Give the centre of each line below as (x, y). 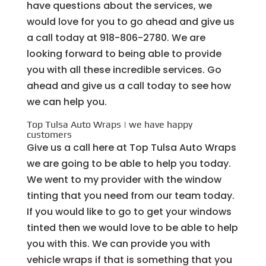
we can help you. (66, 102)
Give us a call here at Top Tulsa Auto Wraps (131, 147)
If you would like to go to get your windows (129, 211)
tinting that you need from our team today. (130, 195)
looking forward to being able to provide (124, 53)
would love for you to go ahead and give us (130, 21)
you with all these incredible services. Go (124, 69)
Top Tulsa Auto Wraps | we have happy (109, 124)
